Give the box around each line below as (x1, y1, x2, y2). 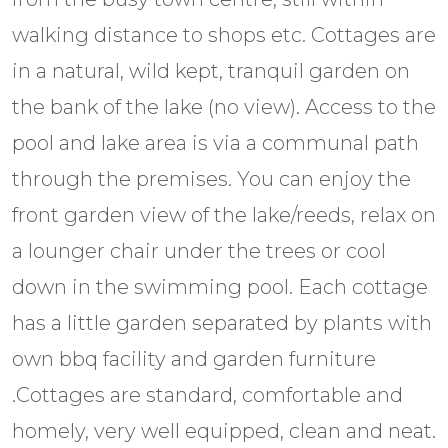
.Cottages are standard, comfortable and (12, 383, 403, 408)
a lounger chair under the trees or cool (12, 239, 386, 264)
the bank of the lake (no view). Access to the (12, 95, 436, 120)
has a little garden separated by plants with (12, 311, 432, 336)
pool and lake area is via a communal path (12, 131, 419, 156)
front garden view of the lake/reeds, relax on (12, 203, 436, 228)
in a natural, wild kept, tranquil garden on (12, 59, 410, 84)
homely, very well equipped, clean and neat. (12, 419, 436, 444)
